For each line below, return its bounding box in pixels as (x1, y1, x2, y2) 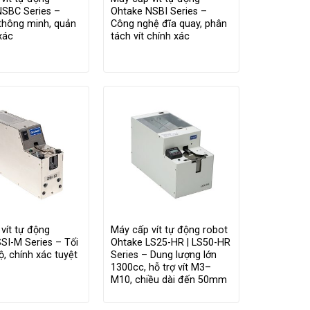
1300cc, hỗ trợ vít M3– (110, 261, 211, 273)
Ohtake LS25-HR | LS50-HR (110, 236, 230, 248)
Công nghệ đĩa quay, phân (110, 18, 227, 30)
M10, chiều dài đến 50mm (110, 273, 227, 286)
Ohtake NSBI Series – (110, 6, 207, 18)
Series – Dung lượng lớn (110, 248, 217, 261)
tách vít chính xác (110, 30, 190, 43)
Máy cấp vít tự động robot (110, 224, 228, 236)
